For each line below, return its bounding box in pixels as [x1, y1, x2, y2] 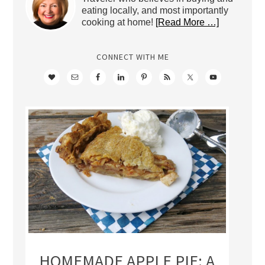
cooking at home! [81, 17, 156, 27]
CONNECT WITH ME [96, 51, 169, 62]
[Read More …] [155, 17, 219, 27]
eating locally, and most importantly [81, 5, 228, 15]
